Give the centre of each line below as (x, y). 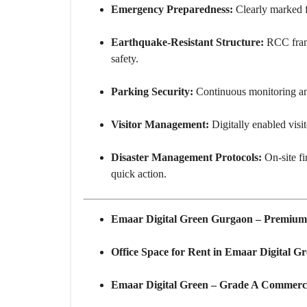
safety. (125, 59)
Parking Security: (152, 92)
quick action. (139, 174)
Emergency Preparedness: (172, 10)
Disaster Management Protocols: (186, 158)
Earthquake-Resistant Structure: (187, 42)
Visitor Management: (160, 125)
